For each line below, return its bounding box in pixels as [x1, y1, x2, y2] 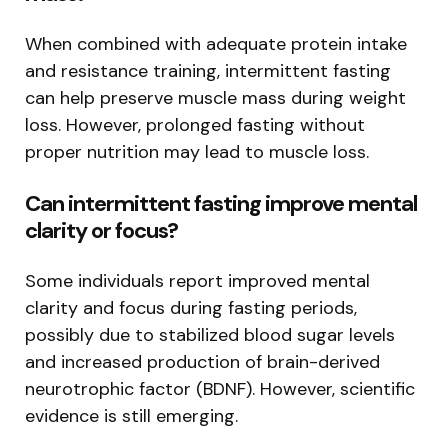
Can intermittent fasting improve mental [25, 189, 417, 219]
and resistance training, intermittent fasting [25, 59, 391, 84]
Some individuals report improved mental [25, 269, 370, 294]
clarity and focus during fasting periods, [25, 296, 357, 321]
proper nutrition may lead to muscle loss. [25, 140, 369, 165]
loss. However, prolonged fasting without [25, 113, 365, 138]
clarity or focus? [25, 216, 178, 246]
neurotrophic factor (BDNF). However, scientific [25, 377, 415, 402]
